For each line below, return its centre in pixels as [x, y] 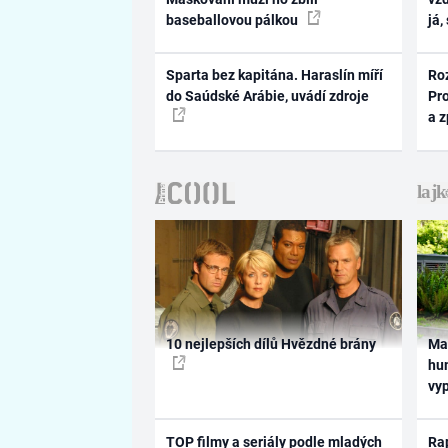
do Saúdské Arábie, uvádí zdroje [267, 96]
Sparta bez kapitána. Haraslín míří [274, 75]
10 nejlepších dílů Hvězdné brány [270, 344]
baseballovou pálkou [233, 19]
